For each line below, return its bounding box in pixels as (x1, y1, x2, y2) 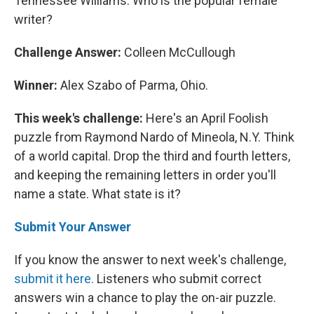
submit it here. (14, 271, 94, 286)
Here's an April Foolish (143, 110, 268, 125)
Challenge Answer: (14, 44, 121, 60)
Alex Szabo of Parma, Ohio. (57, 77, 208, 93)
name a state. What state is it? (14, 186, 181, 201)
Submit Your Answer (14, 219, 131, 234)
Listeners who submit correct (94, 271, 261, 286)
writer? (14, 11, 53, 27)
